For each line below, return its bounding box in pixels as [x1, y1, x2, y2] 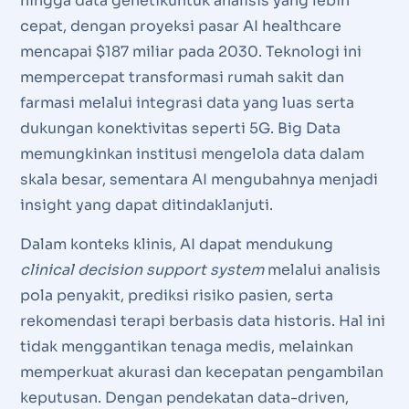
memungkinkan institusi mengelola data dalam [19, 143, 364, 163]
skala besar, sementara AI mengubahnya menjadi [19, 169, 378, 189]
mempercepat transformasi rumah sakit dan [19, 67, 344, 87]
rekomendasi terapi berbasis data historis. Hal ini [19, 310, 385, 330]
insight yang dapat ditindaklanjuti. [19, 194, 273, 215]
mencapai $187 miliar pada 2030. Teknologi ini [19, 41, 362, 61]
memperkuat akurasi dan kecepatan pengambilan [19, 362, 383, 382]
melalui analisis [263, 259, 381, 279]
